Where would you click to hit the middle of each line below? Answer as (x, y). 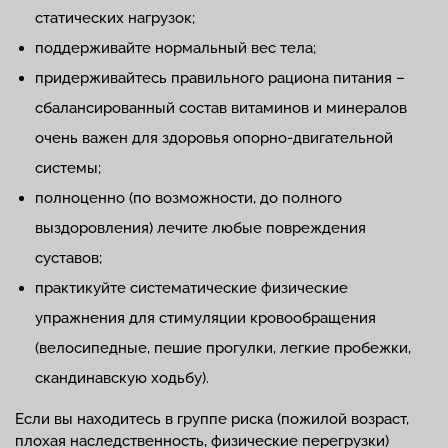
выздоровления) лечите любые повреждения (200, 228)
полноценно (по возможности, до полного (188, 198)
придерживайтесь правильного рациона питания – (220, 78)
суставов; (68, 258)
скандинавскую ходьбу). (122, 378)
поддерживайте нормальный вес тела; (175, 48)
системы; (68, 168)
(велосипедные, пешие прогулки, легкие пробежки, (223, 348)
